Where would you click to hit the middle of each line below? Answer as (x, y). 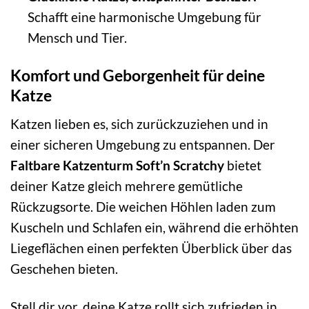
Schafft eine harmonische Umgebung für (144, 17)
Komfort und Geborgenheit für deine (138, 76)
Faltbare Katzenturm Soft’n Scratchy (117, 165)
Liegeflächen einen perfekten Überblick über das (151, 248)
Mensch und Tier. (77, 38)
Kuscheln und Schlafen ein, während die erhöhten (154, 227)
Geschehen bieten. (64, 268)
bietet (243, 165)
